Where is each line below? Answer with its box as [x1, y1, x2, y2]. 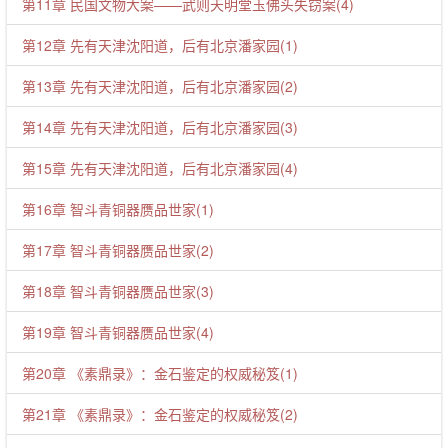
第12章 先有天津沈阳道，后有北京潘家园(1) [22, 35, 298, 55]
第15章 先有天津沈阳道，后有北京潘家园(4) [22, 158, 298, 178]
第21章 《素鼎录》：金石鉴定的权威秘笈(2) [22, 404, 298, 424]
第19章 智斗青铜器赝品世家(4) [22, 322, 214, 342]
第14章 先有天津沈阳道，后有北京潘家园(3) [22, 117, 298, 137]
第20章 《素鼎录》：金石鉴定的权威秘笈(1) [22, 363, 298, 383]
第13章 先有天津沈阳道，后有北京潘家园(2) [22, 76, 298, 96]
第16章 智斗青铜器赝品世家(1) [22, 199, 214, 219]
